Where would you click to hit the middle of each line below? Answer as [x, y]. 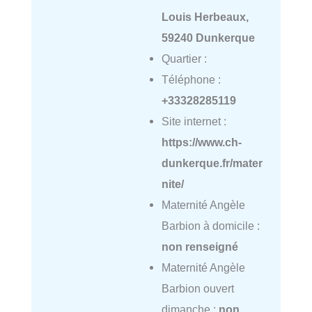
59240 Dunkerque [208, 38]
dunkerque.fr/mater [212, 163]
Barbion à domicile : [210, 226]
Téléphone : [191, 80]
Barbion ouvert [197, 289]
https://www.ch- [201, 142]
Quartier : [184, 59]
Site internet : [194, 122]
